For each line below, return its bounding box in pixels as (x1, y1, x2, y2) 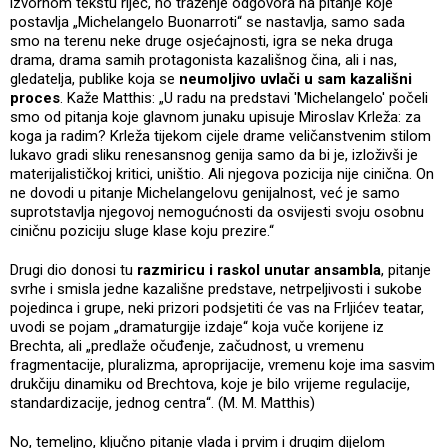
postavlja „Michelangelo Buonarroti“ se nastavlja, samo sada (10, 12, 405, 31)
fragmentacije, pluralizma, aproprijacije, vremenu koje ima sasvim (10, 355, 435, 374)
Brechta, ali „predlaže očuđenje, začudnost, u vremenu (10, 336, 364, 355)
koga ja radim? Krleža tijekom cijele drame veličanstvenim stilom (10, 126, 431, 145)
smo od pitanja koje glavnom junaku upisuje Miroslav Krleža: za (10, 107, 421, 126)
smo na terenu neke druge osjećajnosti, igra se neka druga (10, 31, 393, 50)
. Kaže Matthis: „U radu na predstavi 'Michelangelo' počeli (60, 88, 428, 107)
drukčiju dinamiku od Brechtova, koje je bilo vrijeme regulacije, (10, 374, 410, 393)
